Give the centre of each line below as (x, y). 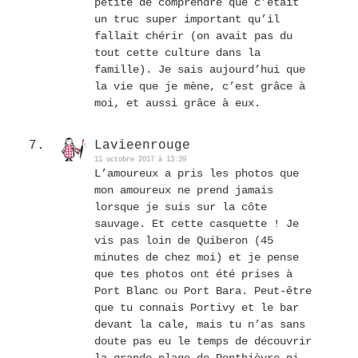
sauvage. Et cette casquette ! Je (197, 224)
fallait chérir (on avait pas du (193, 36)
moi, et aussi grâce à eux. (177, 103)
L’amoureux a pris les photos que (197, 174)
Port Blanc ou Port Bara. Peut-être (203, 291)
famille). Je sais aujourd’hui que (200, 70)
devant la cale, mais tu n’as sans (200, 325)
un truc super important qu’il (187, 20)
